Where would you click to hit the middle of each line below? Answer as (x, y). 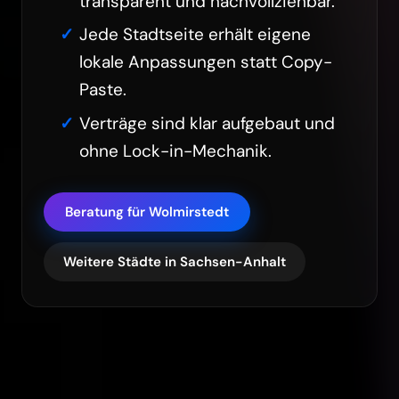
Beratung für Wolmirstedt (147, 212)
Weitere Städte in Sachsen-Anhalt (175, 262)
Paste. (102, 90)
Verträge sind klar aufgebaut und (207, 123)
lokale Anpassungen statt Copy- (205, 62)
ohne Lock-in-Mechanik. (175, 151)
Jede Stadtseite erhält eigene (195, 35)
